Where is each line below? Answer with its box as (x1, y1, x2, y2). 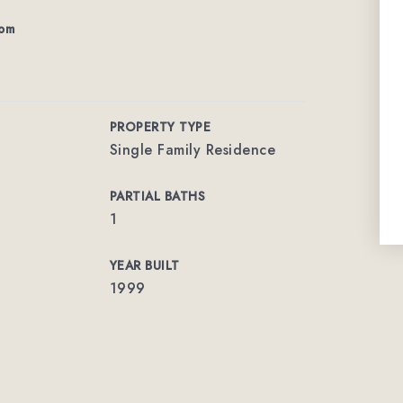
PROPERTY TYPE (109, 118, 211, 136)
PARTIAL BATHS (109, 187, 206, 205)
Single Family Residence (109, 139, 276, 160)
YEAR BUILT (109, 256, 180, 274)
